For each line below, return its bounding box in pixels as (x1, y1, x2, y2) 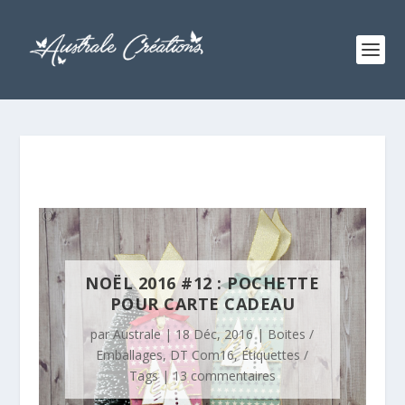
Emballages (96, 346, 164, 364)
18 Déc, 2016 (175, 325, 254, 344)
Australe (113, 325, 162, 344)
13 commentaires (172, 367, 276, 385)
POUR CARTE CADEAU (109, 293, 296, 316)
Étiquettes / (241, 346, 309, 364)
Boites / (268, 325, 315, 344)
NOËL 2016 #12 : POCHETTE (85, 272, 320, 295)
